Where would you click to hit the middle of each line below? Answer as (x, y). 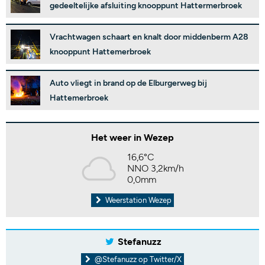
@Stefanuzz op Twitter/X (138, 259)
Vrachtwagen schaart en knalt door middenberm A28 (149, 37)
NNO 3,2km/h (156, 168)
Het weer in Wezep (132, 137)
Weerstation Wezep (137, 200)
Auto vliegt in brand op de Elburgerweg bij (128, 83)
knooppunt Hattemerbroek (100, 51)
